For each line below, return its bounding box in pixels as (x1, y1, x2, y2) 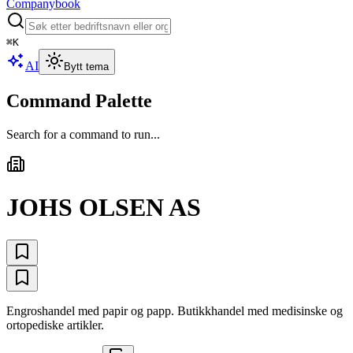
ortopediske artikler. (6, 318, 104, 332)
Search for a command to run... (6, 127, 160, 141)
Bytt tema (64, 61, 109, 72)
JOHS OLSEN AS (6, 193, 201, 222)
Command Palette (6, 90, 152, 111)
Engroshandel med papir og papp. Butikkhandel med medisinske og (6, 303, 343, 318)
